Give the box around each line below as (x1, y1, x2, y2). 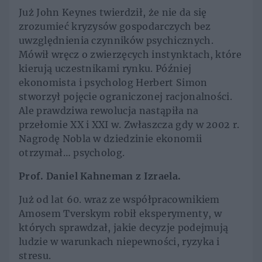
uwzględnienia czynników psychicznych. (19, 35, 213, 47)
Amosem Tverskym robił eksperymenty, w (19, 208, 222, 220)
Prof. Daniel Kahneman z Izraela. (19, 170, 181, 182)
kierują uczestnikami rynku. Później (19, 63, 192, 75)
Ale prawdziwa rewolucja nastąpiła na (19, 105, 199, 117)
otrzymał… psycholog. (19, 147, 127, 159)
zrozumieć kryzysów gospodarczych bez (19, 20, 211, 33)
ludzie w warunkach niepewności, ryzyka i (19, 236, 220, 248)
